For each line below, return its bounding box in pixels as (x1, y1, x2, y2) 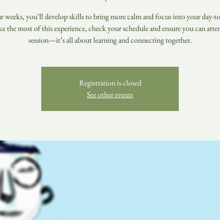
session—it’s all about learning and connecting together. (28, 35, 192, 45)
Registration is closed (79, 78, 141, 88)
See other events (87, 89, 133, 100)
